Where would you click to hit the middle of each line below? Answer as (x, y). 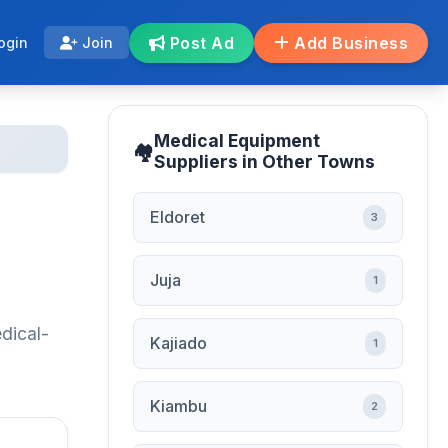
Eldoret (177, 217)
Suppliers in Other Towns (264, 161)
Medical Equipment (237, 140)
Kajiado (178, 343)
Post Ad (199, 42)
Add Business (348, 42)
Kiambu (178, 406)
